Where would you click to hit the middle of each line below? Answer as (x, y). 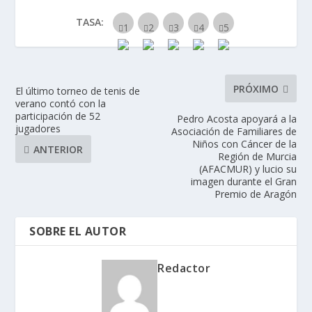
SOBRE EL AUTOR (78, 232)
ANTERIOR (58, 149)
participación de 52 (58, 116)
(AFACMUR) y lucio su (248, 169)
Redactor (184, 268)
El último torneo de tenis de (78, 91)
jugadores (38, 129)
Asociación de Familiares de (234, 132)
